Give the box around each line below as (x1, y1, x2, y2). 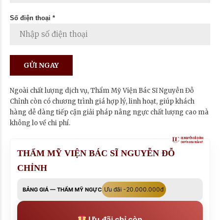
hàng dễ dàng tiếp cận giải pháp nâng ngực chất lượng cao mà (10, 108, 209, 116)
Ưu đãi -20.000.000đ (104, 185, 164, 193)
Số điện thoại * (10, 14, 55, 22)
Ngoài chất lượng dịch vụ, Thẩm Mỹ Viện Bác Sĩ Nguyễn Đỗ (10, 86, 194, 95)
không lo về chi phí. (10, 118, 70, 127)
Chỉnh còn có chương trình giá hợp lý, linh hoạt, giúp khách (10, 97, 194, 106)
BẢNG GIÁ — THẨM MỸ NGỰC (23, 186, 102, 193)
